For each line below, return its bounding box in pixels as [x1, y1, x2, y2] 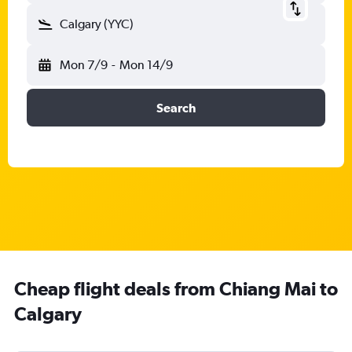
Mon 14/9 [119, 57, 173, 72]
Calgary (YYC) [60, 16, 134, 31]
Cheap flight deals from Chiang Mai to [14, 277, 338, 299]
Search [156, 101, 196, 115]
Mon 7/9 [60, 57, 108, 72]
